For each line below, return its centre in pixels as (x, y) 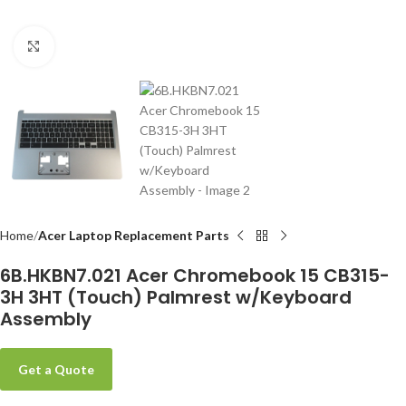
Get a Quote (56, 370)
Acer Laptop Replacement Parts (134, 236)
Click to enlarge (97, 46)
